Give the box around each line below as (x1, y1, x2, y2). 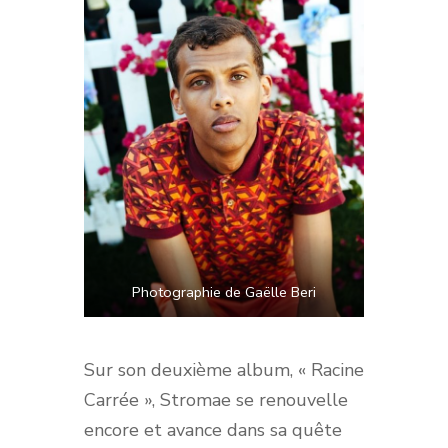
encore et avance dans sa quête (84, 417, 342, 442)
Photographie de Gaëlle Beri (132, 281, 316, 302)
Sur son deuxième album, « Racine (84, 357, 364, 382)
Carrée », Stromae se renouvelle (84, 387, 348, 412)
